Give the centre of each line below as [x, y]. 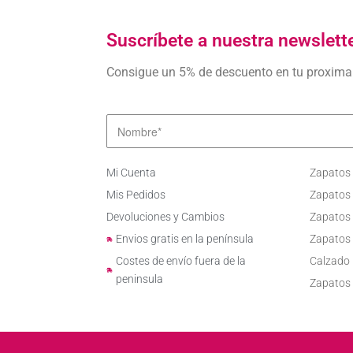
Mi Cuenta [131, 173]
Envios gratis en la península [185, 239]
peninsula [140, 279]
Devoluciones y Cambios [165, 217]
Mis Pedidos [136, 195]
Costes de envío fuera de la [181, 261]
